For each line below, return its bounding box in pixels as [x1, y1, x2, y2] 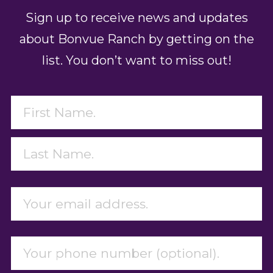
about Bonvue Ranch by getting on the [19, 32, 254, 47]
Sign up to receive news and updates [25, 10, 248, 26]
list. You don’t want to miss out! [41, 53, 232, 68]
